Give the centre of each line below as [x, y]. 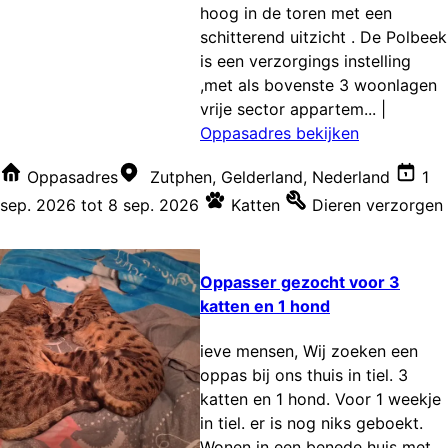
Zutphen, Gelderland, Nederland [270, 176]
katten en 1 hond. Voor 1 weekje [320, 399]
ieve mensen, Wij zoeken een [309, 351]
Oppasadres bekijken [279, 132]
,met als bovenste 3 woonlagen [318, 84]
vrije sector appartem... [288, 108]
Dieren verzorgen [377, 204]
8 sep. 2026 [153, 204]
